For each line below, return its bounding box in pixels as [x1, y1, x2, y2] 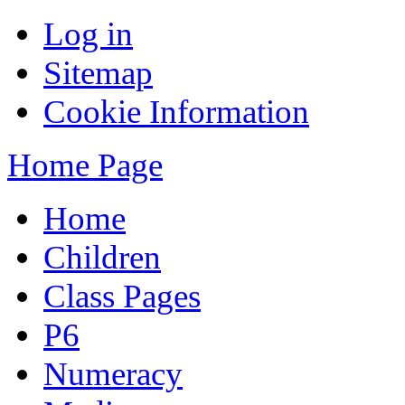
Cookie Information [43, 93, 309, 130]
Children [43, 239, 161, 276]
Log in [43, 15, 133, 52]
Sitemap [43, 54, 153, 91]
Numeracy [43, 355, 183, 392]
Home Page [7, 146, 163, 184]
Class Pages [43, 278, 201, 315]
